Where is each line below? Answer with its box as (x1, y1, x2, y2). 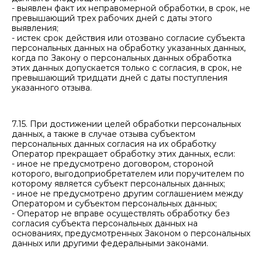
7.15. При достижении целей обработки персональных (12, 119, 241, 129)
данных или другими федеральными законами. (12, 238, 208, 249)
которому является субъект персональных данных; (12, 178, 225, 189)
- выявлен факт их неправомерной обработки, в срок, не (12, 3, 250, 13)
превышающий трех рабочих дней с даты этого (12, 13, 212, 23)
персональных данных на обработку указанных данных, (12, 43, 246, 53)
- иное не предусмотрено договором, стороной (12, 158, 213, 169)
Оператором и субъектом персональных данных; (12, 198, 217, 209)
